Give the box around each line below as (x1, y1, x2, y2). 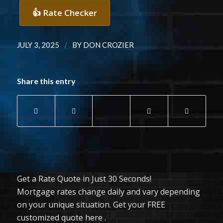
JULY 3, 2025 (16, 40, 59, 50)
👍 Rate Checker (32, 7, 97, 19)
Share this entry (16, 76, 76, 86)
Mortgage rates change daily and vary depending (16, 186, 200, 198)
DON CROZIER (83, 40, 134, 50)
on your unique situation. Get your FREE (16, 199, 165, 211)
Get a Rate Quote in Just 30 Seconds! (16, 173, 151, 185)
